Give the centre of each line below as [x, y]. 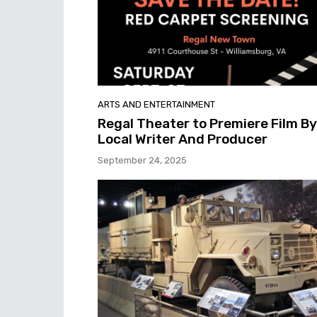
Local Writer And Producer [183, 139]
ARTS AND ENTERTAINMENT [156, 105]
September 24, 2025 [142, 161]
